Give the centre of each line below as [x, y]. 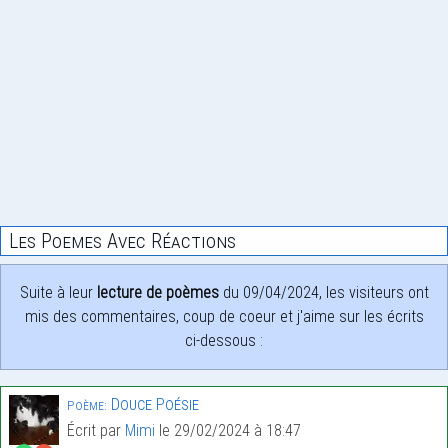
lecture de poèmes [157, 293]
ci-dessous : [224, 341]
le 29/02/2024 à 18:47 [228, 431]
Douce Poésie [153, 404]
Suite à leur [58, 293]
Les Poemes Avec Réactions [122, 241]
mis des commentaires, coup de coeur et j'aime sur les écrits [224, 317]
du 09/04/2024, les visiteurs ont [323, 293]
